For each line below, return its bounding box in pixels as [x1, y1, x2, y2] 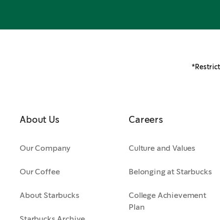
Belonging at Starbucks [129, 166, 212, 177]
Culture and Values [129, 143, 196, 153]
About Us [20, 113, 59, 126]
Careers [129, 113, 163, 126]
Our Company [20, 143, 71, 153]
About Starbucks [20, 190, 80, 200]
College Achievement [129, 190, 206, 200]
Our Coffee [20, 166, 60, 177]
